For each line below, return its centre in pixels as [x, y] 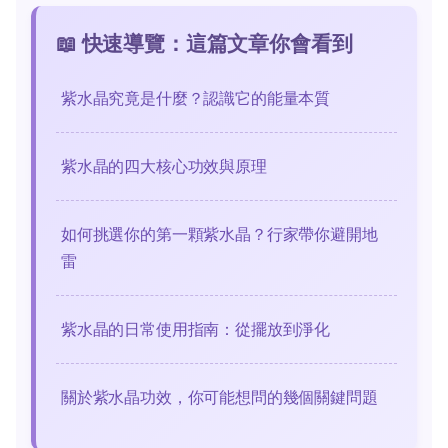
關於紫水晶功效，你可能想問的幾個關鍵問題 [219, 396]
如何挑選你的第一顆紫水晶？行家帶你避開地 [219, 233]
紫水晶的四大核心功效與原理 [164, 165]
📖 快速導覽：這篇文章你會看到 [204, 43]
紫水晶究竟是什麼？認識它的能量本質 [196, 97]
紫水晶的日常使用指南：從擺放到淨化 [196, 328]
